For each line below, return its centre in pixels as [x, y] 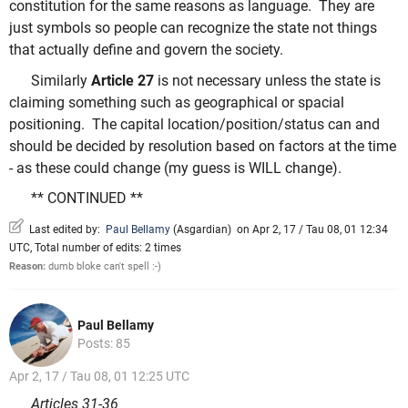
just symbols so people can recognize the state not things [193, 28]
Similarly [61, 80]
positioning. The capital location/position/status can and [194, 124]
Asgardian [202, 229]
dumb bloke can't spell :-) [103, 266]
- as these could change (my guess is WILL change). [175, 168]
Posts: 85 [104, 343]
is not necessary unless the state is [267, 80]
